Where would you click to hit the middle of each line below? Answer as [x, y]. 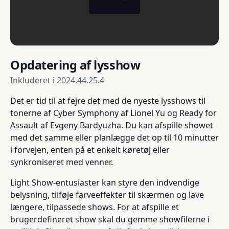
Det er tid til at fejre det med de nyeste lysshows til [108, 101]
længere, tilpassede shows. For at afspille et [95, 207]
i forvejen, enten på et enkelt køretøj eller [90, 150]
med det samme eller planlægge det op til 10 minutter [114, 138]
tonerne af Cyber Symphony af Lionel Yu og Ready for [113, 113]
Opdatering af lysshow [75, 65]
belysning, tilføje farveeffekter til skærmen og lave [107, 195]
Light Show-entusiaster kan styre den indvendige [105, 183]
